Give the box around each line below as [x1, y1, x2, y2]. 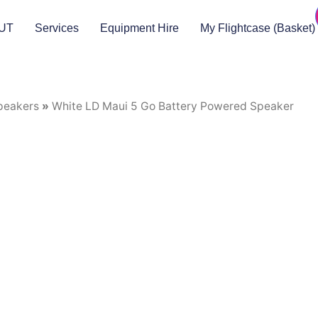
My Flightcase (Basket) [200, 22, 316, 34]
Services [35, 22, 79, 34]
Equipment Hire [100, 22, 180, 34]
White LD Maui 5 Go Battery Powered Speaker [52, 99, 294, 114]
